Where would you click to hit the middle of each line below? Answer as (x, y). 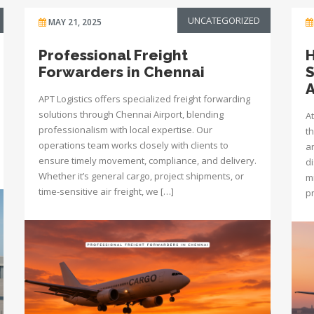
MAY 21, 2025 (75, 22)
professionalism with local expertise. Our (125, 130)
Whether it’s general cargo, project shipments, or (141, 176)
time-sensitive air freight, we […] (106, 191)
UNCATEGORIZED (224, 20)
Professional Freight (113, 55)
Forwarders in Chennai (122, 72)
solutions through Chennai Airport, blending (131, 114)
